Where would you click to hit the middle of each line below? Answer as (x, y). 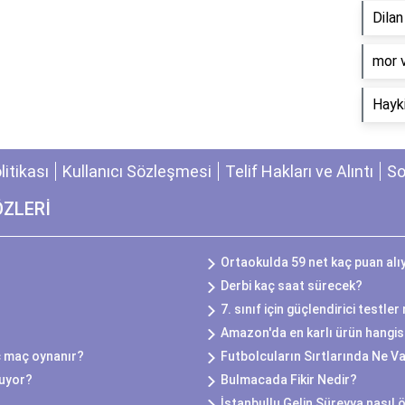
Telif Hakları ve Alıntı (299, 171)
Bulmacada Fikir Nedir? (289, 380)
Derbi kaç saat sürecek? (292, 286)
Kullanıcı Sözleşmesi (137, 171)
